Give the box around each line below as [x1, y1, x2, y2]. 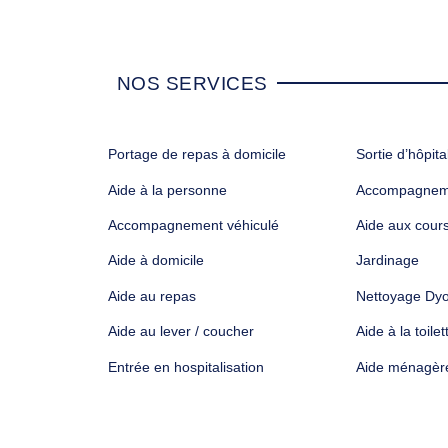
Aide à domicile [107, 252, 204, 269]
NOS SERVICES [116, 72, 268, 94]
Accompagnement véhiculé [107, 217, 279, 234]
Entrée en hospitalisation [107, 358, 264, 375]
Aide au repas [107, 287, 196, 304]
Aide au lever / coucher [107, 323, 254, 340]
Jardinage [355, 252, 419, 269]
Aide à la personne [107, 181, 227, 198]
